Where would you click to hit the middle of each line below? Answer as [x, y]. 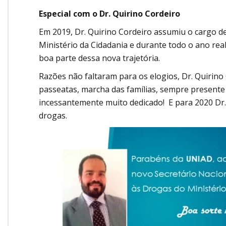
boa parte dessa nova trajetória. [99, 58]
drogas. [53, 116]
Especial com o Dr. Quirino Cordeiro [109, 14]
